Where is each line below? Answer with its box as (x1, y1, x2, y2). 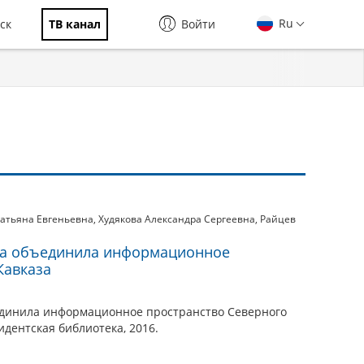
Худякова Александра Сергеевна (98, 212, 255, 226)
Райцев (260, 212, 296, 226)
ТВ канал (49, 16, 101, 32)
